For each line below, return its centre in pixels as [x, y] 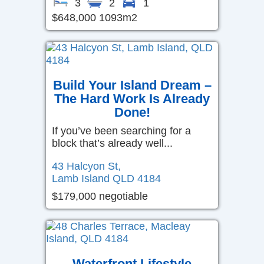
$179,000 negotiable [100, 196]
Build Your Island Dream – [132, 85]
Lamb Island [81, 178]
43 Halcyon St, [86, 166]
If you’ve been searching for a [121, 131]
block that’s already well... [112, 143]
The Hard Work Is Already [132, 98]
